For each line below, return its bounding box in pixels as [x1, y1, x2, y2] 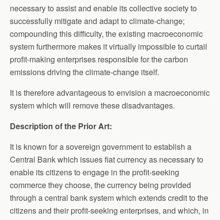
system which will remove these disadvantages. [10, 99, 175, 111]
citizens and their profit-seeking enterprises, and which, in [10, 204, 209, 216]
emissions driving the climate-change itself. [10, 66, 159, 78]
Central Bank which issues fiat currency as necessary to [10, 153, 203, 165]
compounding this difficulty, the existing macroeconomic [10, 27, 203, 39]
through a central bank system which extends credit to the [10, 192, 208, 203]
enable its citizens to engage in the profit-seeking [10, 166, 179, 178]
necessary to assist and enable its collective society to [10, 2, 197, 14]
